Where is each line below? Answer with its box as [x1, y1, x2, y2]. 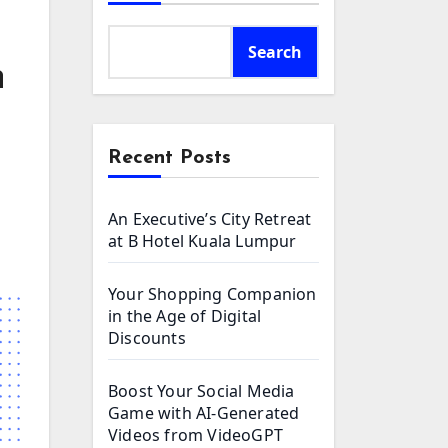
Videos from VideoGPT [108, 424, 283, 446]
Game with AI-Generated [108, 402, 300, 424]
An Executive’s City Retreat [108, 208, 312, 230]
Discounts [108, 327, 186, 349]
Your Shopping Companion [108, 283, 317, 305]
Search [248, 41, 302, 63]
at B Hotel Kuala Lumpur [108, 230, 297, 252]
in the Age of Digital [108, 305, 262, 327]
